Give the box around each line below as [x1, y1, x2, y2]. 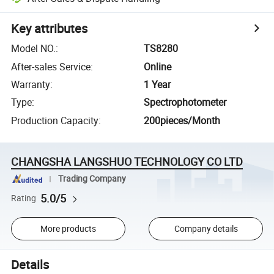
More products [40, 223, 96, 235]
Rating [11, 192, 37, 204]
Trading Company [57, 173, 126, 185]
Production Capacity [11, 113, 99, 127]
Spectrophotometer [144, 95, 227, 109]
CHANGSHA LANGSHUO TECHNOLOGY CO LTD [11, 154, 243, 169]
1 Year [144, 77, 171, 91]
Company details [174, 223, 238, 235]
